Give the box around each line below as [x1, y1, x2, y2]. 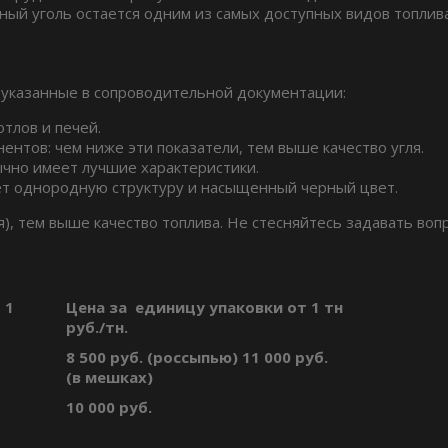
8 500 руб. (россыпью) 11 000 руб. [66, 347, 328, 368]
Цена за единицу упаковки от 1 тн [66, 297, 343, 318]
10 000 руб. [66, 397, 152, 418]
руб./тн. [66, 317, 128, 338]
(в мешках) [66, 367, 153, 388]
